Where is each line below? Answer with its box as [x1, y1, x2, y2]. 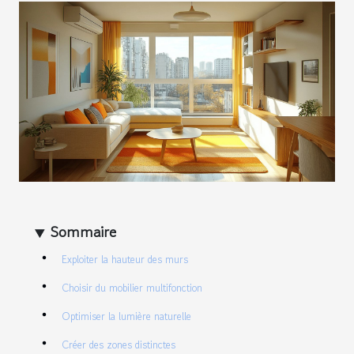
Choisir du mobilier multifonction [62, 281, 202, 296]
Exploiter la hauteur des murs [62, 252, 188, 268]
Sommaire [51, 221, 117, 244]
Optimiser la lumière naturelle [62, 309, 191, 325]
